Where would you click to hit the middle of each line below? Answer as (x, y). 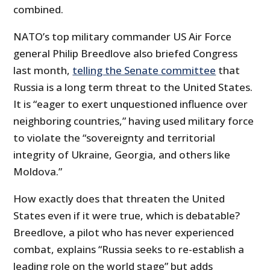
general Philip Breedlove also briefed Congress (126, 53)
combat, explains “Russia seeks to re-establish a (129, 249)
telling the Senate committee (144, 70)
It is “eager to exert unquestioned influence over (131, 104)
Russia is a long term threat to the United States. (133, 87)
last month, (43, 70)
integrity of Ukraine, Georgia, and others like (122, 154)
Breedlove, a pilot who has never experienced (124, 232)
